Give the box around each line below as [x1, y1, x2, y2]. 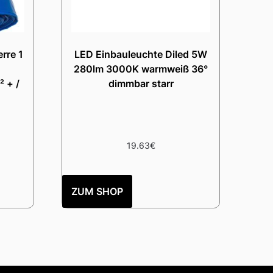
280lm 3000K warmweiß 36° [74, 63, 208, 76]
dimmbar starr [108, 77, 174, 90]
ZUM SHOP [71, 185, 124, 198]
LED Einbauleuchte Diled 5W [74, 48, 208, 61]
